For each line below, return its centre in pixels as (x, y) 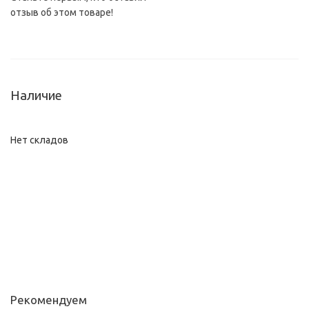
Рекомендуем (49, 300)
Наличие (36, 96)
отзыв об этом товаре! (62, 12)
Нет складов (39, 140)
